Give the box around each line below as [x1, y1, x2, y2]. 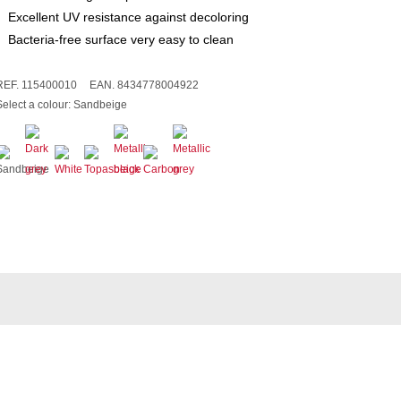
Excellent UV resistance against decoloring [7, 9, 249, 24]
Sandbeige [73, 98, 127, 111]
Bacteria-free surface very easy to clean [7, 31, 234, 47]
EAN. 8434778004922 [89, 78, 199, 91]
